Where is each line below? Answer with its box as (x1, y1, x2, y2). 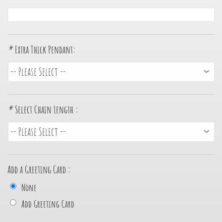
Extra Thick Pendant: (15, 43, 76, 56)
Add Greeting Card (21, 198, 74, 211)
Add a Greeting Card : (7, 163, 71, 176)
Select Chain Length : (15, 103, 78, 116)
